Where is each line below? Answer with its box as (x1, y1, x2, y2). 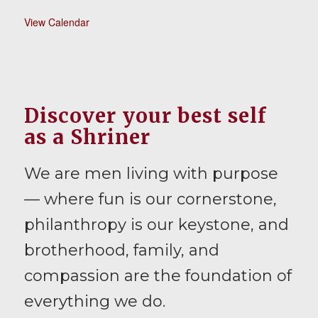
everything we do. (23, 291, 165, 311)
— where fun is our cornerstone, (23, 189, 277, 209)
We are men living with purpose (23, 163, 278, 183)
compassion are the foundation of (23, 265, 292, 285)
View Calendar (23, 15, 89, 30)
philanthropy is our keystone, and (23, 214, 289, 234)
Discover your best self (23, 102, 266, 128)
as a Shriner (23, 124, 150, 150)
